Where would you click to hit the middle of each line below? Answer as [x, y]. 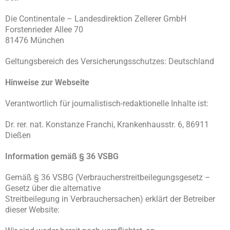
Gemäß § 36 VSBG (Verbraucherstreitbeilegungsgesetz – [108, 177]
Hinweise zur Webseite [47, 82]
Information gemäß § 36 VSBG [62, 156]
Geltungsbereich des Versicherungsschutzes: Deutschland [110, 61]
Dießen [18, 135]
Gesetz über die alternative [53, 188]
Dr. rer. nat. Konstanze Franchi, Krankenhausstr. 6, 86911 [107, 124]
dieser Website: [32, 210]
